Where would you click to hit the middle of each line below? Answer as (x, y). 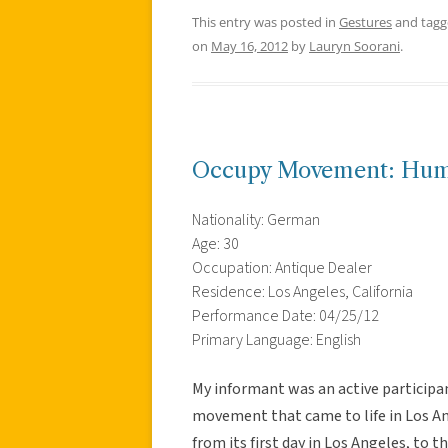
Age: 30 (215, 243)
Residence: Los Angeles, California (302, 291)
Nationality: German (256, 219)
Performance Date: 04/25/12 (285, 315)
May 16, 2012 (249, 45)
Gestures (365, 21)
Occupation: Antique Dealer (282, 267)
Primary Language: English (276, 339)
